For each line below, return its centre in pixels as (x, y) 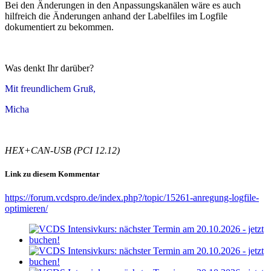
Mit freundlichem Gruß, (50, 89)
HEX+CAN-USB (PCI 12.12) (62, 151)
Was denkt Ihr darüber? (49, 68)
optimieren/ (26, 209)
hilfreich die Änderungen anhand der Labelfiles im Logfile (116, 16)
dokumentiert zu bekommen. (59, 27)
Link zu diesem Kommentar (52, 174)
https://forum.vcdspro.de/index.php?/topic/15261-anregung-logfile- (132, 198)
